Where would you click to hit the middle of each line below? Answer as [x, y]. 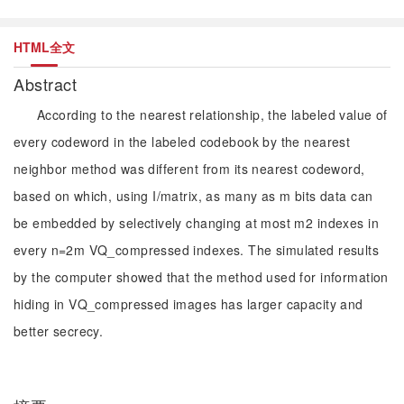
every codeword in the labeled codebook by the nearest [182, 142]
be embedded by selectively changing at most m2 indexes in [196, 223]
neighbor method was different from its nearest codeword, [189, 169]
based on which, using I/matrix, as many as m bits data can [193, 196]
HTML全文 [44, 47]
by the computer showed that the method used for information [201, 277]
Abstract [48, 84]
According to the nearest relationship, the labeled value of [212, 115]
